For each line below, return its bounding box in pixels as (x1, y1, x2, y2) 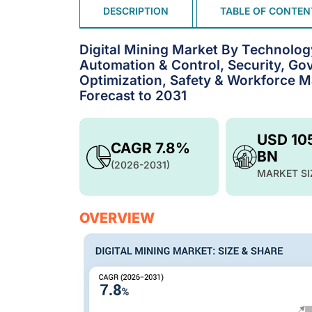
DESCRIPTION (103, 5, 169, 17)
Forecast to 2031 (79, 88, 187, 104)
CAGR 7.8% (111, 139, 190, 157)
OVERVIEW (79, 210, 155, 226)
